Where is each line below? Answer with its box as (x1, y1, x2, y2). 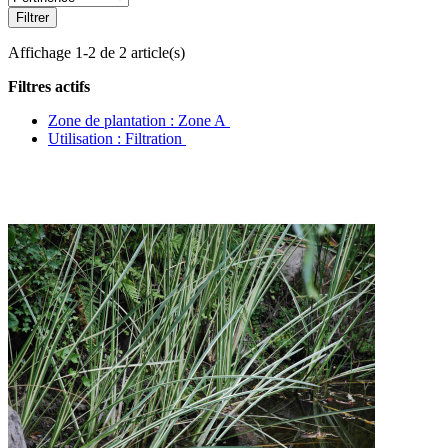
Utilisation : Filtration (48, 129, 186, 147)
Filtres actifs (8, 77, 90, 95)
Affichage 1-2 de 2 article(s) (8, 43, 185, 61)
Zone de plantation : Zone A (48, 111, 230, 129)
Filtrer (16, 9, 49, 25)
